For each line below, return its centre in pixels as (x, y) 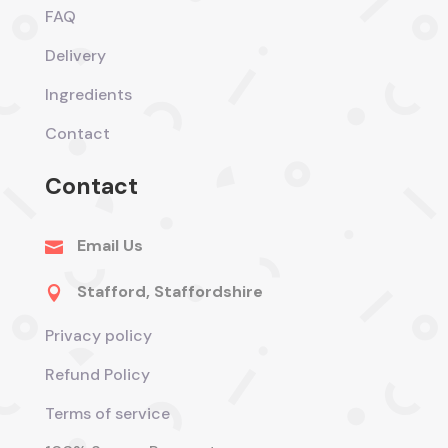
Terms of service (109, 414)
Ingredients (88, 95)
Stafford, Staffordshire (169, 292)
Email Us (109, 246)
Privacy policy (98, 336)
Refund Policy (97, 375)
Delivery (75, 56)
